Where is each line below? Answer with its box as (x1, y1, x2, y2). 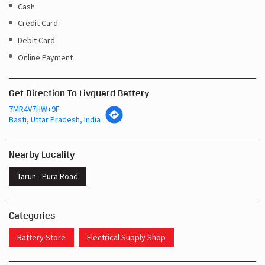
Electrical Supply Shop (87, 232, 166, 243)
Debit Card (18, 34, 55, 46)
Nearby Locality (9, 149, 75, 161)
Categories (9, 210, 55, 222)
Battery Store (17, 232, 66, 243)
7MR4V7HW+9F (9, 104, 60, 115)
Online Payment (18, 51, 73, 63)
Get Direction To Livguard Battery (9, 88, 149, 99)
